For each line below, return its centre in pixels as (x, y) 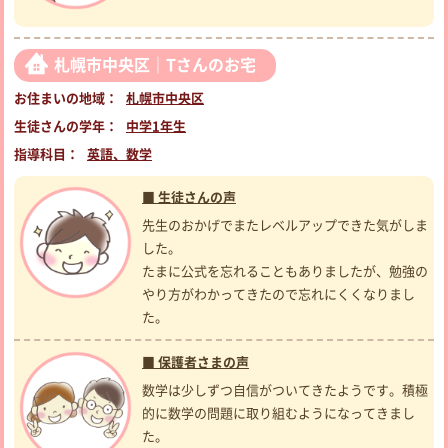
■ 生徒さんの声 (189, 198)
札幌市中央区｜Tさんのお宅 (155, 65)
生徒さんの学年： (66, 127)
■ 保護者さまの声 (195, 363)
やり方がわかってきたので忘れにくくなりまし (278, 295)
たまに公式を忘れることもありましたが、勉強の (285, 272)
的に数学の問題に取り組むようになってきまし (278, 414)
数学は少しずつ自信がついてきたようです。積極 (285, 391)
